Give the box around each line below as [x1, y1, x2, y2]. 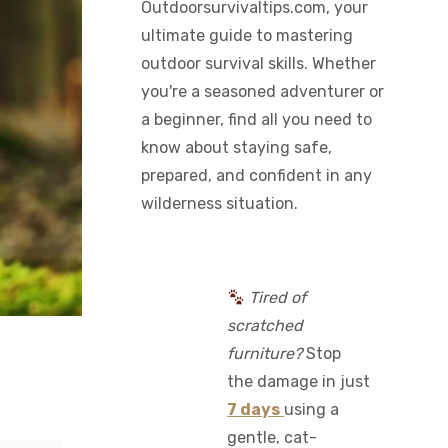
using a [284, 400, 340, 419]
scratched [227, 316, 304, 335]
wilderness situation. [140, 194, 298, 213]
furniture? [227, 344, 303, 363]
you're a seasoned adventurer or [140, 82, 384, 101]
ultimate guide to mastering [140, 26, 353, 45]
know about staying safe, [140, 138, 332, 157]
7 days [227, 400, 281, 419]
